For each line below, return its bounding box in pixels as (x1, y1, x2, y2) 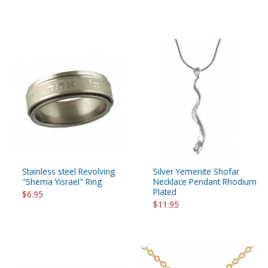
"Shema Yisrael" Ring (22, 175, 102, 187)
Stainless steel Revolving (22, 165, 115, 177)
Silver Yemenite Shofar (153, 165, 239, 177)
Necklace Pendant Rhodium (153, 175, 257, 187)
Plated (153, 185, 176, 197)
